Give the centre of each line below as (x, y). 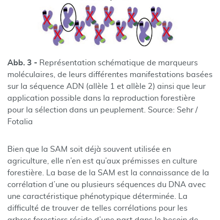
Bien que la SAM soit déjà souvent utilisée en (89, 149)
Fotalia (20, 122)
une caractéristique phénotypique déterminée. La (97, 196)
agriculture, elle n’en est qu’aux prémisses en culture (102, 161)
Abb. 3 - (23, 63)
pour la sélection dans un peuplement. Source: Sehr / (103, 110)
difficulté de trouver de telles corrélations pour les (97, 208)
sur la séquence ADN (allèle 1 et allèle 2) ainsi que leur (107, 86)
